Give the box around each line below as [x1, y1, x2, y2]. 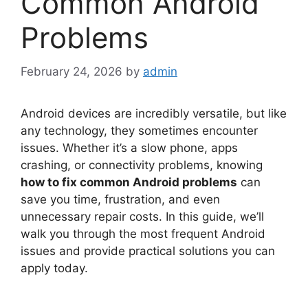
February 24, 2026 [21, 64, 122, 78]
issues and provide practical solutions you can [21, 243, 275, 258]
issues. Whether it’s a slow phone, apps [21, 140, 238, 155]
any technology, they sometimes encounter [21, 123, 258, 137]
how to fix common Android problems [21, 175, 237, 189]
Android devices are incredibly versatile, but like [21, 106, 287, 120]
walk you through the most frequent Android [21, 226, 265, 241]
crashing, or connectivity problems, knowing [21, 157, 263, 172]
